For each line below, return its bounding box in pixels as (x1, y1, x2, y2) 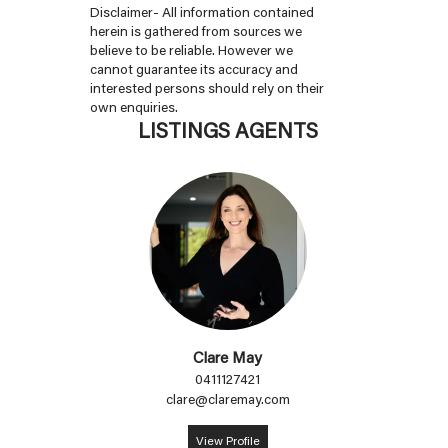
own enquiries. (89, 98, 178, 117)
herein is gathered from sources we (89, 22, 302, 41)
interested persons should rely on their (89, 79, 324, 98)
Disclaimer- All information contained (89, 3, 314, 22)
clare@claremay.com (165, 390, 290, 409)
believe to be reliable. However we (89, 41, 293, 60)
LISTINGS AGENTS (138, 117, 318, 144)
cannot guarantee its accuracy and (89, 60, 298, 79)
